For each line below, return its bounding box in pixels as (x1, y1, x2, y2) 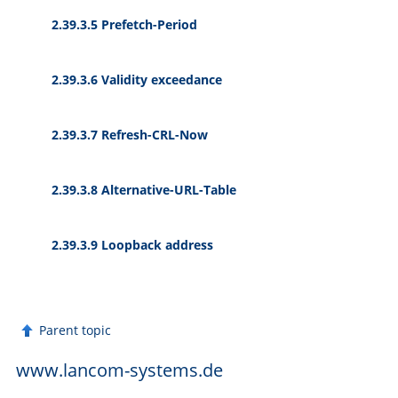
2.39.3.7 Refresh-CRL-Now (52, 126, 208, 144)
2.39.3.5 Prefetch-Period (52, 16, 197, 34)
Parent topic (39, 321, 111, 338)
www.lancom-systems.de (16, 357, 223, 382)
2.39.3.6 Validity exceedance (52, 71, 222, 89)
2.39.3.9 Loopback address (52, 236, 213, 254)
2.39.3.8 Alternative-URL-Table (52, 181, 236, 199)
